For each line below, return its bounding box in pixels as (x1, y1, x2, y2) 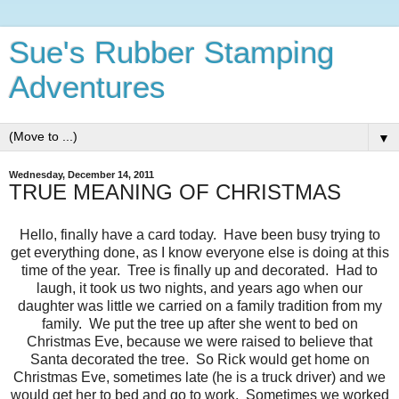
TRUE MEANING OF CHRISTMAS (9, 180, 341, 204)
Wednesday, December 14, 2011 (9, 169, 154, 180)
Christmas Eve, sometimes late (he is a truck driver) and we (13, 369, 386, 385)
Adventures (9, 70, 166, 104)
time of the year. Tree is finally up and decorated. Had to (21, 262, 378, 278)
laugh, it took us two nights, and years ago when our (37, 280, 362, 296)
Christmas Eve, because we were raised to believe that (27, 333, 372, 349)
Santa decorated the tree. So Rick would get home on (29, 351, 370, 367)
